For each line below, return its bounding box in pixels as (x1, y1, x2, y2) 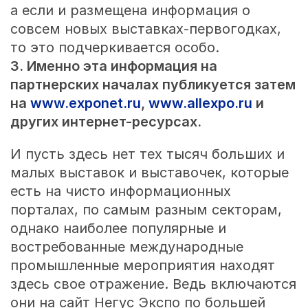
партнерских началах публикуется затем (10, 76, 296, 93)
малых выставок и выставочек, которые (10, 164, 289, 181)
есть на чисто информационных (10, 182, 231, 199)
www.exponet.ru (30, 94, 141, 111)
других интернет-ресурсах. (10, 113, 201, 130)
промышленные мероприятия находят (10, 256, 275, 274)
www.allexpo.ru (148, 94, 252, 111)
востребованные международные (10, 238, 243, 255)
